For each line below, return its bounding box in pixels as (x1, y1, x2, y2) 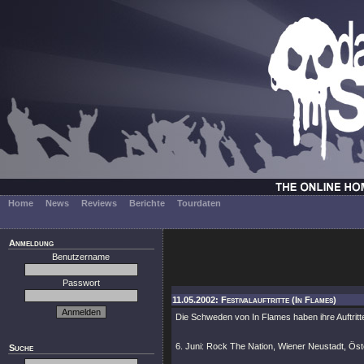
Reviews (81, 198, 117, 208)
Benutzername (52, 252, 110, 262)
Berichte (129, 198, 165, 208)
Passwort (63, 278, 100, 288)
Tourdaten (177, 198, 221, 208)
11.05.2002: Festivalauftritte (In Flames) (172, 295, 336, 305)
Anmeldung (9, 238, 54, 248)
